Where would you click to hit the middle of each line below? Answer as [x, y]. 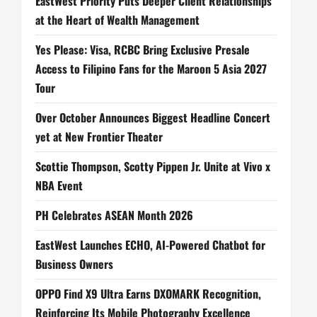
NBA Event [59, 185]
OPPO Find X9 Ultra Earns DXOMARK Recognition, [148, 293]
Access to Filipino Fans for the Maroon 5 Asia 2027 [151, 68]
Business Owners [74, 264]
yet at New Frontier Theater [99, 136]
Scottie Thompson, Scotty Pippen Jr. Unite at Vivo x [153, 166]
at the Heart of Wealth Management [117, 19]
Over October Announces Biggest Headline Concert [153, 117]
